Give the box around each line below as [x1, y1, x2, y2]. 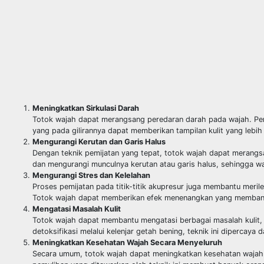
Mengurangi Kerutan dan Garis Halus [32, 137, 166, 146]
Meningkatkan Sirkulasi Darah [32, 103, 139, 113]
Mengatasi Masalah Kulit [32, 204, 121, 213]
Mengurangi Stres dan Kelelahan [32, 170, 150, 180]
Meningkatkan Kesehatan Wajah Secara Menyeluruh [32, 237, 222, 247]
